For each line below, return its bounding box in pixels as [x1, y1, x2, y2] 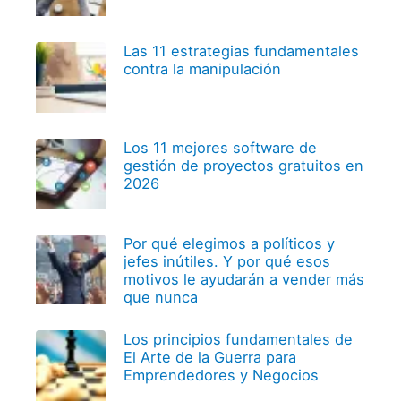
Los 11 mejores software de [123, 138, 317, 157]
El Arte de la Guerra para [123, 348, 296, 367]
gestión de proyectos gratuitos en [123, 156, 363, 175]
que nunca [123, 288, 198, 307]
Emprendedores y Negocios [123, 366, 319, 385]
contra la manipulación [123, 60, 281, 79]
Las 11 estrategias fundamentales [123, 42, 359, 61]
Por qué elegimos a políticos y [123, 235, 335, 253]
